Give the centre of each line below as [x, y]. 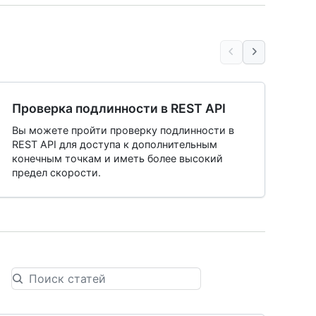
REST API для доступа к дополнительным [115, 144]
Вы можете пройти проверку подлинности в [123, 130]
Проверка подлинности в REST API [119, 108]
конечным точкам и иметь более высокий [117, 158]
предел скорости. [56, 172]
